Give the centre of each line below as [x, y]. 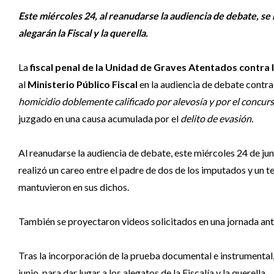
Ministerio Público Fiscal [83, 84]
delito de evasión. [217, 118]
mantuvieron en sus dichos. [74, 187]
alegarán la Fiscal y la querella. [84, 32]
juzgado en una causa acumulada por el [99, 118]
